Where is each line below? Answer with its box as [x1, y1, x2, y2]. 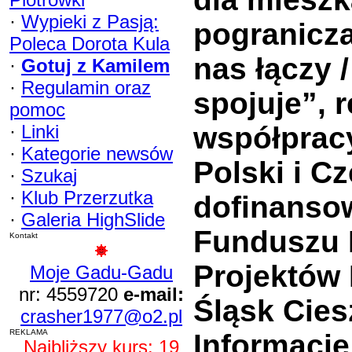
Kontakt [9, 231, 38, 240]
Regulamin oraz [21, 77, 151, 98]
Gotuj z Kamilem [21, 55, 170, 76]
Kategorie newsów [21, 143, 173, 164]
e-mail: [123, 284, 184, 305]
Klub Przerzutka [21, 187, 153, 208]
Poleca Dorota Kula [9, 33, 170, 54]
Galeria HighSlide [21, 209, 165, 230]
